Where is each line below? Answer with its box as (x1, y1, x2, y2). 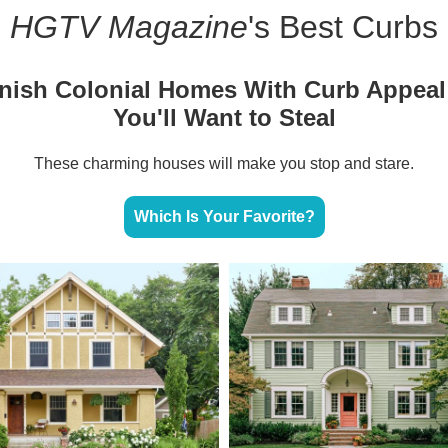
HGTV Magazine (10, 8, 248, 45)
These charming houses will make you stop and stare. (34, 154, 414, 172)
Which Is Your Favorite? (133, 207, 315, 225)
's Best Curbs (248, 8, 438, 45)
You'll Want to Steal (112, 103, 336, 131)
